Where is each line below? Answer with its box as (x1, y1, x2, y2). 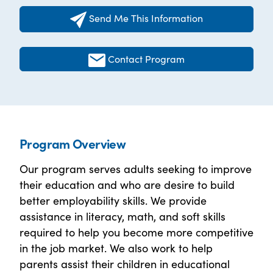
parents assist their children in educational (19, 256, 230, 272)
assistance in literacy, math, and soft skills (19, 208, 225, 224)
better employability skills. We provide (19, 193, 207, 208)
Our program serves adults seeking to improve (19, 161, 252, 177)
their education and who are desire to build (19, 177, 235, 193)
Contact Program (108, 52, 185, 66)
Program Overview (19, 134, 126, 153)
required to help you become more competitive (19, 224, 253, 240)
